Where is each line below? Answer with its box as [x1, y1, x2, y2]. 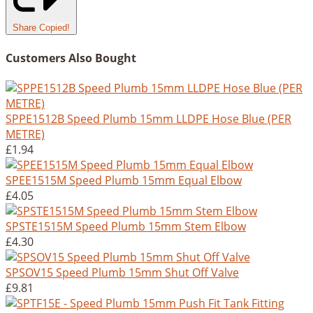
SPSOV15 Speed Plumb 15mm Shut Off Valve [6, 265, 239, 280]
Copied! [39, 22, 70, 34]
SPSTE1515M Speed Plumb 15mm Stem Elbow [6, 219, 246, 234]
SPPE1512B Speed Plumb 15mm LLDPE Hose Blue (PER [6, 111, 291, 126]
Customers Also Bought [6, 50, 136, 66]
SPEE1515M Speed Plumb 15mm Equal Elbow [6, 173, 242, 188]
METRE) [6, 126, 45, 142]
